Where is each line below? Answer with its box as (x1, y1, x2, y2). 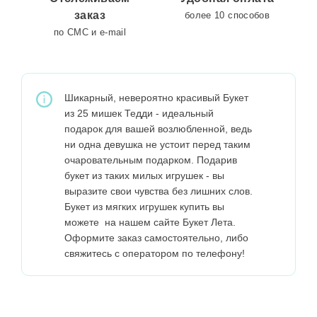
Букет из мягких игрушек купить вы (64, 200, 224, 212)
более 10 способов (185, 9, 270, 21)
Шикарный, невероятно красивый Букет (64, 91, 248, 103)
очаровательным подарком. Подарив (64, 154, 237, 166)
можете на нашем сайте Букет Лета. (64, 216, 236, 228)
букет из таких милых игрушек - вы (64, 169, 224, 181)
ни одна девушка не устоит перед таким (64, 138, 250, 150)
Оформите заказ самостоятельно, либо (64, 231, 248, 243)
